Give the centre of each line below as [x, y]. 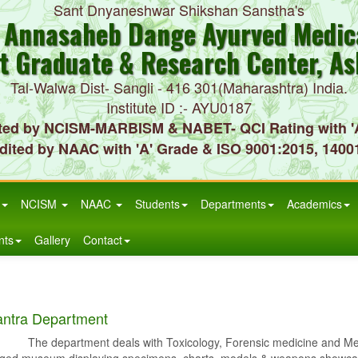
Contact [103, 240]
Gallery [52, 240]
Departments [233, 204]
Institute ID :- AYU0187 [179, 107]
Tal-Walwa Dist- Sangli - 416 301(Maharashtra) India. [179, 87]
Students [157, 204]
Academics [314, 204]
